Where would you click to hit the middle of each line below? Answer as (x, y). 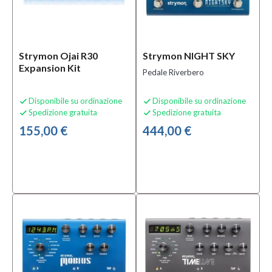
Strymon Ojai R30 (58, 56)
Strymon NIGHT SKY (189, 56)
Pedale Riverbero (173, 72)
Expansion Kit (50, 68)
